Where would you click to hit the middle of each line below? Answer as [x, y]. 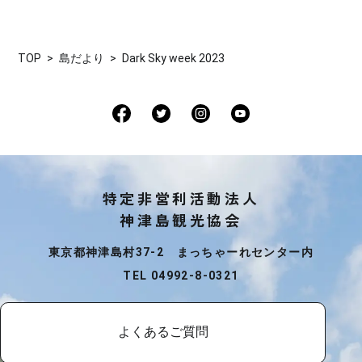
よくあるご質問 [163, 332]
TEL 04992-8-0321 [181, 276]
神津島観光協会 [181, 220]
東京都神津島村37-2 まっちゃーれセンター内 [181, 253]
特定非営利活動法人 [181, 198]
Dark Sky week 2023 [174, 59]
